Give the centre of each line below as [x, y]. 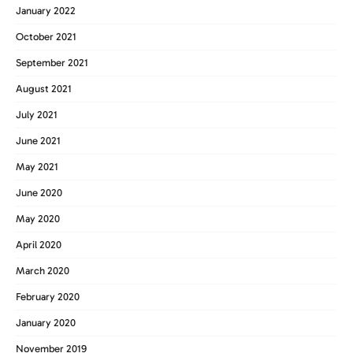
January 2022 [46, 11]
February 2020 [48, 297]
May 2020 [38, 219]
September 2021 [52, 63]
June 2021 [38, 141]
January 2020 [46, 323]
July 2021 [37, 115]
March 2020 [43, 271]
